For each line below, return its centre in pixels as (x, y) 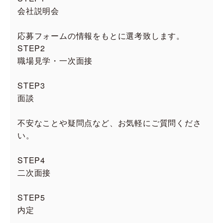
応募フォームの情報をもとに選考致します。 (101, 36)
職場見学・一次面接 (55, 60)
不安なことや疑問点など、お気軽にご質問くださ (110, 123)
